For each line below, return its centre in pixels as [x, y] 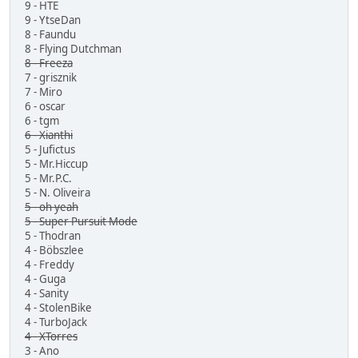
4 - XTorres [51, 336]
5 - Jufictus [50, 149]
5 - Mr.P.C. [48, 178]
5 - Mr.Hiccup [56, 163]
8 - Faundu [50, 34]
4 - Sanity [47, 293]
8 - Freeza [49, 63]
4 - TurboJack [56, 322]
